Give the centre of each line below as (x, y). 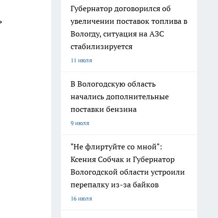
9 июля (80, 123)
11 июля (81, 60)
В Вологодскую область (113, 84)
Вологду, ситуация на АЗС (117, 34)
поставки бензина (104, 109)
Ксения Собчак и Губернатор (123, 159)
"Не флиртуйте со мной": (116, 146)
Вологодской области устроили (128, 172)
